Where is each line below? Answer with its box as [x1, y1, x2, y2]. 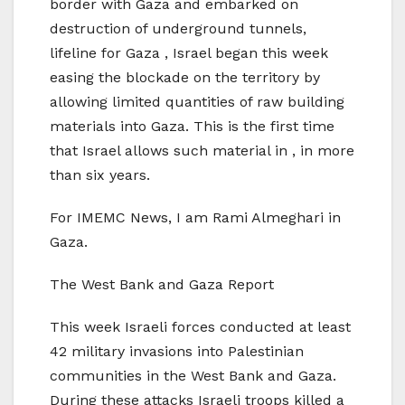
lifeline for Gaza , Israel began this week [50, 44, 328, 62]
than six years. [50, 166, 150, 184]
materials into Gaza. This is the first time [50, 118, 334, 136]
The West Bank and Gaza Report [50, 276, 274, 294]
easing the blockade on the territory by [50, 69, 320, 87]
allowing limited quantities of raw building [50, 93, 344, 111]
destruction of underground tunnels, [50, 20, 306, 38]
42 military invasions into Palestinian [50, 343, 304, 361]
